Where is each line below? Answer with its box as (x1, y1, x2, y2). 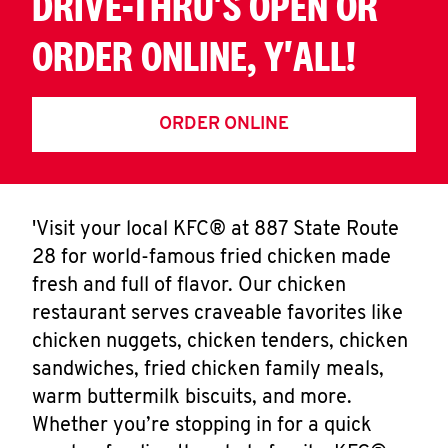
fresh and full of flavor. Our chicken (32, 276, 346, 296)
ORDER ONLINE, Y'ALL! (32, 31, 356, 80)
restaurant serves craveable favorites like (32, 304, 403, 324)
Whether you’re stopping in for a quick (32, 416, 372, 436)
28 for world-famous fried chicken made (32, 248, 391, 268)
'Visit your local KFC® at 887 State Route (32, 220, 399, 240)
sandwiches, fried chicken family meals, (32, 360, 384, 380)
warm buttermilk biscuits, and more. (32, 388, 352, 408)
